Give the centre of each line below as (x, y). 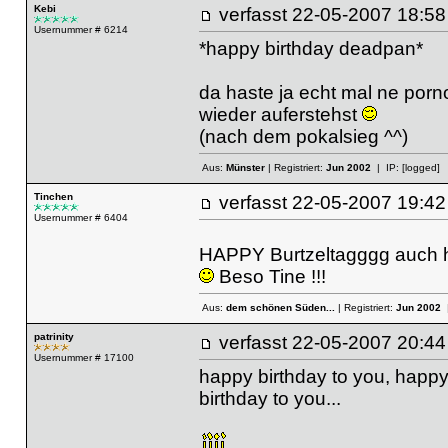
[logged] (420, 168)
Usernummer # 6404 (80, 217)
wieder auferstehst (280, 114)
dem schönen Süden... (280, 308)
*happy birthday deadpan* (310, 48)
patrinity (53, 336)
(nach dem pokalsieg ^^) (303, 136)
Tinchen (53, 196)
